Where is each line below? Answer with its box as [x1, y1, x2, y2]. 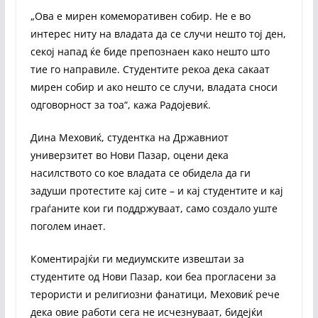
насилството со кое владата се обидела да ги [30, 165, 251, 180]
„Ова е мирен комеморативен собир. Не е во [30, 9, 251, 23]
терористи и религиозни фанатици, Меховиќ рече [30, 287, 280, 301]
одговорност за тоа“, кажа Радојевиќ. [30, 97, 211, 111]
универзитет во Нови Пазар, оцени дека [30, 148, 229, 162]
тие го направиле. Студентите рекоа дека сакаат [30, 62, 270, 76]
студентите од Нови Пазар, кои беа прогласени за [30, 269, 276, 283]
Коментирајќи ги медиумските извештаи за [30, 251, 244, 265]
